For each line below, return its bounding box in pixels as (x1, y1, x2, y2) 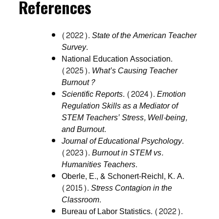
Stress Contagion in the (91, 181, 173, 196)
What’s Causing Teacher (92, 64, 178, 78)
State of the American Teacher (92, 28, 197, 43)
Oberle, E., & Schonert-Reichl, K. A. (62, 169, 185, 184)
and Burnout (62, 122, 105, 137)
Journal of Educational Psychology (62, 134, 182, 149)
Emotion (157, 87, 186, 102)
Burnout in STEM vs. (92, 146, 164, 160)
